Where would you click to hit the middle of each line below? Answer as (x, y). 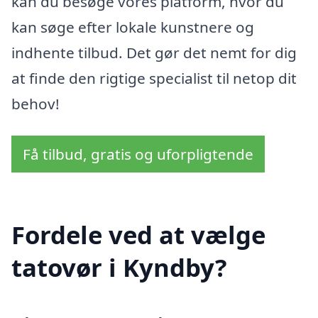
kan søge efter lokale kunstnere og (133, 27)
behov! (35, 103)
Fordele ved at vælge (138, 234)
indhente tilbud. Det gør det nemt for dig (154, 52)
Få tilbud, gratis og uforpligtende (138, 154)
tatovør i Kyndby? (119, 267)
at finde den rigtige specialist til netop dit (154, 78)
